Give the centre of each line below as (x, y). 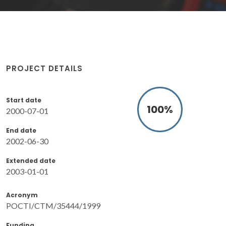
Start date (24, 100)
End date (21, 130)
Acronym (22, 195)
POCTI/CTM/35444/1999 (53, 205)
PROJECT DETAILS (44, 68)
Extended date (31, 160)
